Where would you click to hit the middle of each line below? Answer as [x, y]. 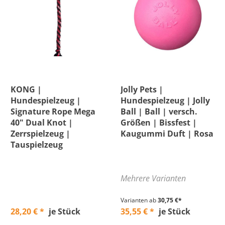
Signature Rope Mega [53, 111]
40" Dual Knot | [42, 123]
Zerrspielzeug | [40, 134]
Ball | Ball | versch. [159, 111]
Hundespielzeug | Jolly [165, 100]
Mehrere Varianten [153, 178]
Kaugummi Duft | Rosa [167, 134]
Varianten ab [138, 200]
